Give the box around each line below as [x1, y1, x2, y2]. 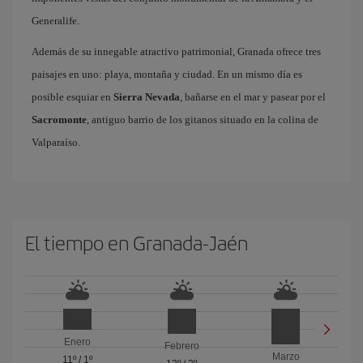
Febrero [164, 340, 199, 352]
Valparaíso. [32, 136, 80, 148]
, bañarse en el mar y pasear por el [180, 91, 326, 103]
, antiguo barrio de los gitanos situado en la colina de [87, 113, 318, 126]
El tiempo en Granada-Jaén [25, 228, 248, 256]
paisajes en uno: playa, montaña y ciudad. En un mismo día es [32, 68, 302, 80]
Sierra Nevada [113, 91, 180, 103]
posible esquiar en [32, 91, 113, 103]
